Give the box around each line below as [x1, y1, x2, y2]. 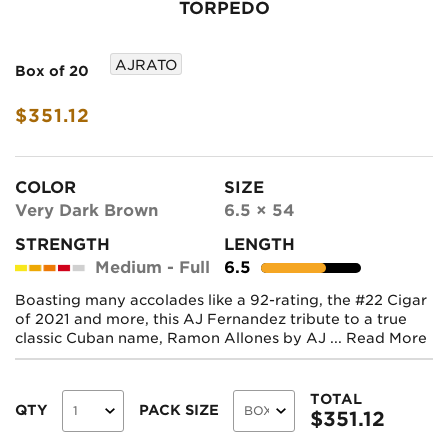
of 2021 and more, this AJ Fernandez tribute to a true [15, 310, 407, 327]
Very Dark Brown [15, 200, 158, 220]
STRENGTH [15, 234, 110, 254]
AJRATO [115, 57, 177, 74]
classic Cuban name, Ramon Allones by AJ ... [15, 329, 346, 346]
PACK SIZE [139, 402, 219, 419]
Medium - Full [94, 257, 210, 277]
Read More [346, 329, 427, 346]
